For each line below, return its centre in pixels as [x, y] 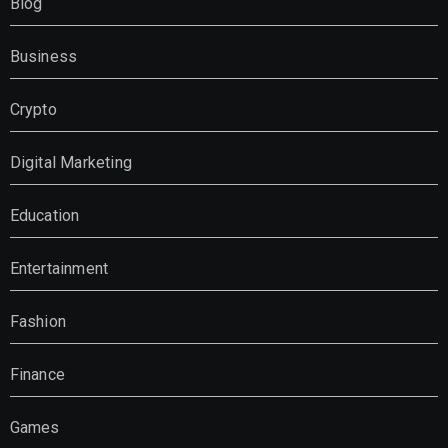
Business [43, 56]
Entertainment [59, 268]
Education [44, 215]
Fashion [37, 321]
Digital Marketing [70, 162]
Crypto [33, 109]
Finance [37, 374]
